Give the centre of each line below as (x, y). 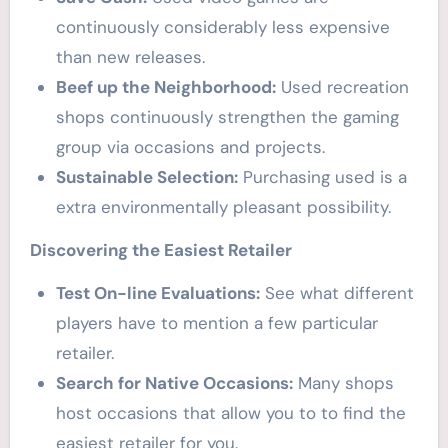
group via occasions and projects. (190, 147)
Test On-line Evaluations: (157, 293)
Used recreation (342, 87)
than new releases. (130, 57)
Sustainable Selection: (146, 177)
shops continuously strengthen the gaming (227, 117)
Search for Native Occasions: (174, 383)
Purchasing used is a (322, 177)
